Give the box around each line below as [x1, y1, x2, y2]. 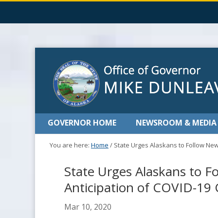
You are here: [50, 141, 91, 149]
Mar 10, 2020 [64, 201, 111, 212]
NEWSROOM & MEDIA [136, 117, 217, 128]
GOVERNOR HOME [48, 117, 116, 128]
